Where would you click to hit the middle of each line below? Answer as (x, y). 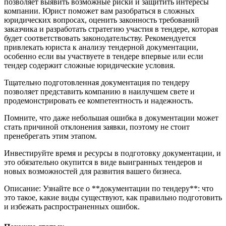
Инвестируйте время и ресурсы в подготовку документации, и (112, 153)
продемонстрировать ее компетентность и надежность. (99, 101)
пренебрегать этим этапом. (50, 136)
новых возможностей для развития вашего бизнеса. (93, 172)
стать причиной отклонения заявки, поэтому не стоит (97, 127)
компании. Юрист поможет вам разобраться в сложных (99, 11)
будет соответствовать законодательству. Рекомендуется (100, 38)
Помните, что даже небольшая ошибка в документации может (111, 118)
